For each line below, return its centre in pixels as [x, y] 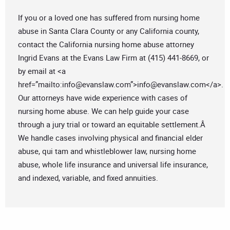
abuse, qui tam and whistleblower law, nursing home [107, 151]
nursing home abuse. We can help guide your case [103, 111]
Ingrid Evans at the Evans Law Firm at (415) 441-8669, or [113, 58]
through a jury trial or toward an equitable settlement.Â [113, 124]
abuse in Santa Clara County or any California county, [109, 31]
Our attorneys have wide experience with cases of [103, 98]
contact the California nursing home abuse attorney [106, 44]
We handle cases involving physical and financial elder [110, 138]
